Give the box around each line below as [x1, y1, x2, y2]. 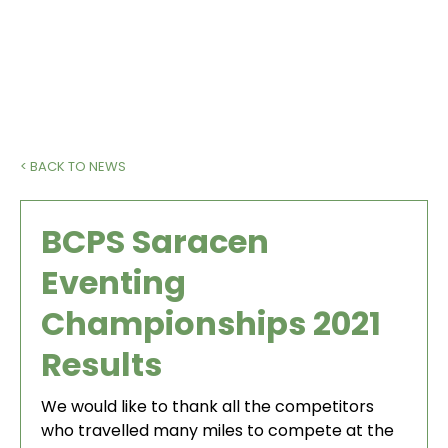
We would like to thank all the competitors [41, 395, 374, 418]
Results [41, 342, 162, 387]
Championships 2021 [41, 301, 381, 346]
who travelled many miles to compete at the [41, 419, 394, 442]
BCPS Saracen [41, 219, 269, 264]
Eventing [41, 260, 186, 305]
